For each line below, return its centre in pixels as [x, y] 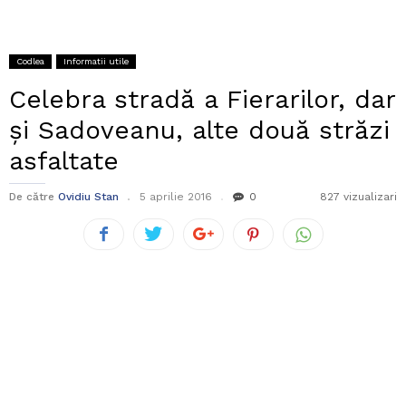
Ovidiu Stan [88, 197]
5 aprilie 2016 [176, 197]
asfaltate [64, 161]
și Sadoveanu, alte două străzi [199, 130]
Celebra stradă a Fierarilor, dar [202, 100]
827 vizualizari [358, 197]
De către [32, 197]
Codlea [30, 62]
